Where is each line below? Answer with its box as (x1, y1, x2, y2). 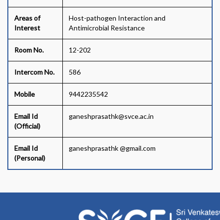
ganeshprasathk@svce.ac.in (69, 112, 154, 120)
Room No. (14, 46, 44, 54)
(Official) (14, 122, 40, 130)
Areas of (14, 14, 40, 22)
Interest (14, 24, 40, 32)
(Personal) (14, 154, 45, 162)
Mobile (14, 90, 35, 98)
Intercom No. (14, 68, 55, 76)
